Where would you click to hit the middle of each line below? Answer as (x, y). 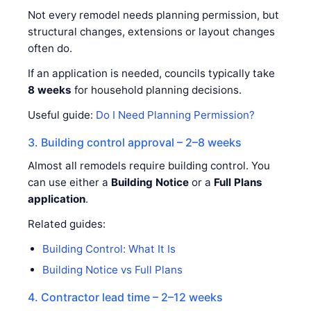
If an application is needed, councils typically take (151, 73)
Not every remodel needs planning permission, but (153, 15)
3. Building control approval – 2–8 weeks (135, 142)
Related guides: (67, 224)
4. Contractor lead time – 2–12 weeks (125, 297)
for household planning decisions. (157, 90)
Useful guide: (62, 115)
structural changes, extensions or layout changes (151, 31)
